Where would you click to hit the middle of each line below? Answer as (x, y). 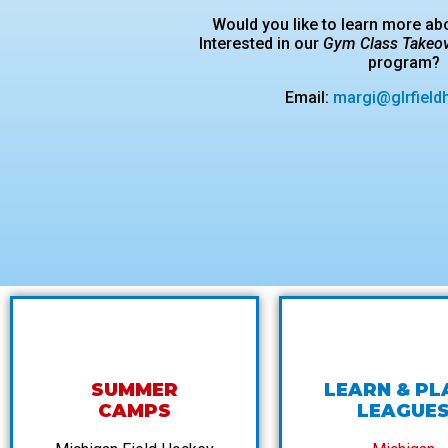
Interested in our (261, 44)
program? (404, 63)
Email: (308, 98)
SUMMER (134, 389)
